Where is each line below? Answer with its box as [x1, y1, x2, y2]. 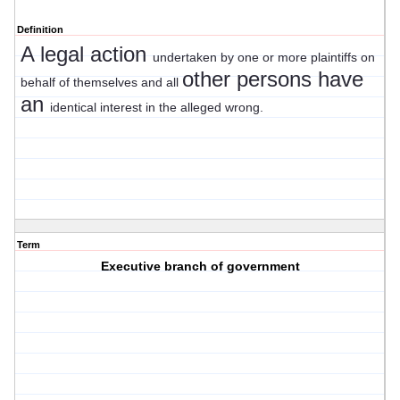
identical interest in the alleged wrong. [50, 100, 263, 115]
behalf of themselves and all [21, 75, 182, 90]
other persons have [182, 67, 363, 92]
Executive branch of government [100, 259, 300, 274]
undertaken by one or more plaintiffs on [153, 50, 375, 65]
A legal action [21, 42, 153, 67]
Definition [17, 24, 63, 36]
